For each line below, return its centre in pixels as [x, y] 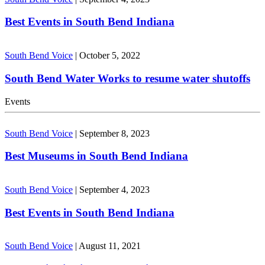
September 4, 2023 [114, 190]
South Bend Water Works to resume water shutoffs [127, 78]
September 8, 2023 [114, 133]
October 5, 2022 [110, 56]
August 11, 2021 [110, 246]
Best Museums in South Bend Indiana [96, 156]
